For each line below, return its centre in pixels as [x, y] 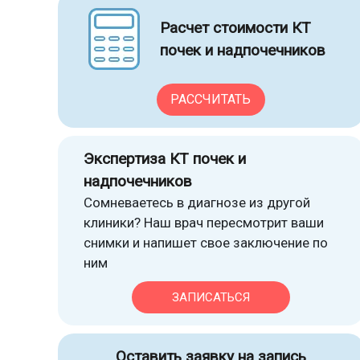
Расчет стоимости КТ [235, 28]
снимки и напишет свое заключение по [206, 243]
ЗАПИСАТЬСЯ [211, 297]
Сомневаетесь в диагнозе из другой [197, 202]
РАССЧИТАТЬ [211, 99]
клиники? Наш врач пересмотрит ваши [204, 223]
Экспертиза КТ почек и [165, 159]
